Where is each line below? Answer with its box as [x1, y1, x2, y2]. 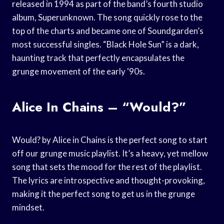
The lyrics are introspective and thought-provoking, [12, 174, 205, 185]
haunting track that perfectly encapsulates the [12, 52, 184, 63]
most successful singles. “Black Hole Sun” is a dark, [12, 38, 199, 49]
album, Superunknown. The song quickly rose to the [12, 11, 202, 22]
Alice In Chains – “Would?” [12, 97, 186, 116]
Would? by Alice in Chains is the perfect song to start [12, 134, 207, 145]
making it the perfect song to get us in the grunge [12, 188, 195, 199]
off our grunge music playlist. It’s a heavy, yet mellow [12, 147, 208, 158]
